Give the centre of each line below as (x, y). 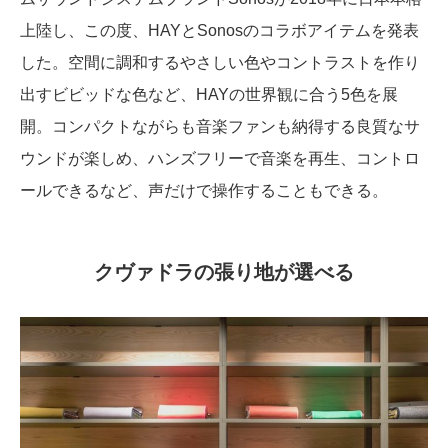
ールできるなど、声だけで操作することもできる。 (204, 190)
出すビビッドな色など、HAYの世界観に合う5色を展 (209, 94)
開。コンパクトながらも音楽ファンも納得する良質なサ (220, 126)
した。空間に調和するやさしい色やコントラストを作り (220, 62)
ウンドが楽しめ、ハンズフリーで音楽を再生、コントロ (220, 158)
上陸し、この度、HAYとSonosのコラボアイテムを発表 (219, 30)
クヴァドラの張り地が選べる (224, 271)
